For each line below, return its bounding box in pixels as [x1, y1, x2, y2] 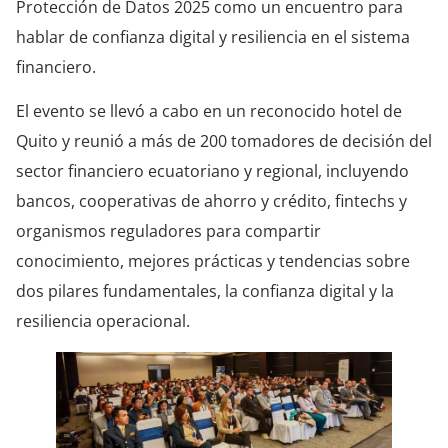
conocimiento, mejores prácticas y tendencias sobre [16, 250, 410, 273]
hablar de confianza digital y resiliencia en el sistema [16, 25, 410, 48]
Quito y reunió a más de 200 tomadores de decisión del [16, 130, 432, 153]
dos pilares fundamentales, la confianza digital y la [16, 280, 394, 303]
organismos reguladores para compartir [16, 220, 321, 243]
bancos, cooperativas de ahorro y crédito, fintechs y [16, 190, 407, 213]
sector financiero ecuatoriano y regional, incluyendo [16, 160, 409, 183]
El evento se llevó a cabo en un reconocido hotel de [16, 100, 402, 123]
